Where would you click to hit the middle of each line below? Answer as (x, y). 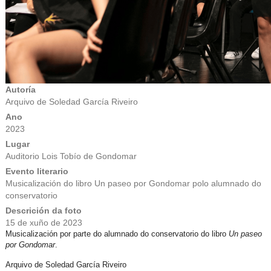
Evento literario (37, 171)
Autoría (20, 90)
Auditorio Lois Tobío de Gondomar (71, 156)
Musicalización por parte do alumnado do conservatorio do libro (117, 234)
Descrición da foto (43, 211)
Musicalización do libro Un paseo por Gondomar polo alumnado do (133, 183)
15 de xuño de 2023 (44, 223)
